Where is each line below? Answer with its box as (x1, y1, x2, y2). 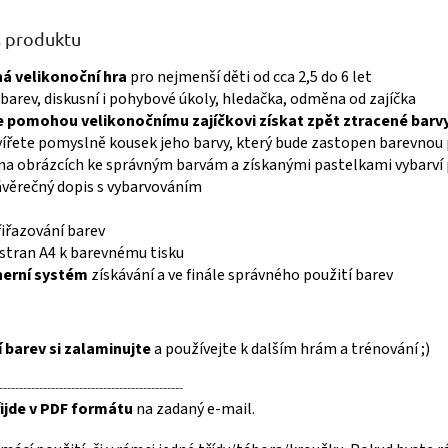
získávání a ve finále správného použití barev (88, 263, 393, 286)
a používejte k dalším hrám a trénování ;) (151, 337, 430, 360)
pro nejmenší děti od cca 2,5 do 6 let (127, 65, 372, 88)
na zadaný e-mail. (133, 397, 255, 420)
